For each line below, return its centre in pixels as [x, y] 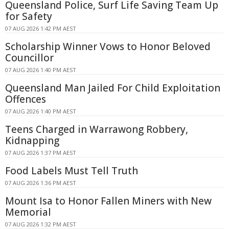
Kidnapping [32, 140]
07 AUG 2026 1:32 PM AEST [41, 224]
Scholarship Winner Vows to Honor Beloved [108, 46]
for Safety [29, 16]
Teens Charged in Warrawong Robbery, [97, 129]
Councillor [29, 58]
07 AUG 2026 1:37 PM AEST [41, 152]
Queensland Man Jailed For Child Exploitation [113, 88]
